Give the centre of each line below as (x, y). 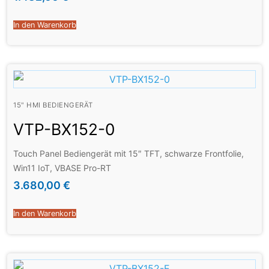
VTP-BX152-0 (64, 129)
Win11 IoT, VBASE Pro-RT (62, 168)
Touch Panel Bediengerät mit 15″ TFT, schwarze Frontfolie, (128, 154)
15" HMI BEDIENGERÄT (53, 105)
